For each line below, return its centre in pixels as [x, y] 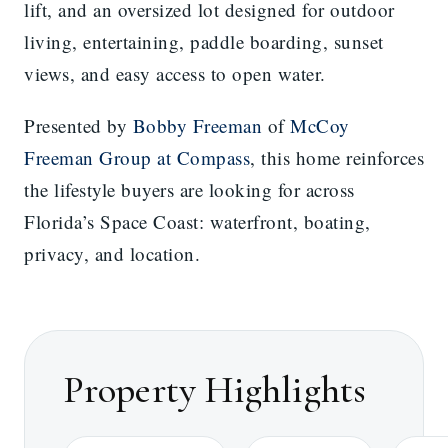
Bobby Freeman [197, 125]
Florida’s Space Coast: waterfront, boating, [197, 221]
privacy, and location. [112, 253]
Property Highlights [214, 389]
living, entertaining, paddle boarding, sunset [204, 41]
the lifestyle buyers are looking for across [189, 189]
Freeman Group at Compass [137, 157]
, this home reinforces [337, 157]
